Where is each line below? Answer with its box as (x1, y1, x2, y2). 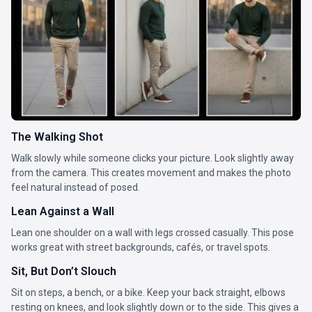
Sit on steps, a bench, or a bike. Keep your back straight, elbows (11, 287, 286, 299)
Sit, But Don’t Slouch (11, 265, 116, 279)
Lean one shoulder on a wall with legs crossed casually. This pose (11, 227, 294, 239)
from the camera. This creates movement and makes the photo (11, 167, 291, 179)
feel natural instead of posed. (11, 182, 140, 194)
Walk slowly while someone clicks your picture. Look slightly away (11, 153, 294, 164)
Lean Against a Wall (11, 205, 114, 219)
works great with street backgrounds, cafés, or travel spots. (11, 242, 270, 253)
